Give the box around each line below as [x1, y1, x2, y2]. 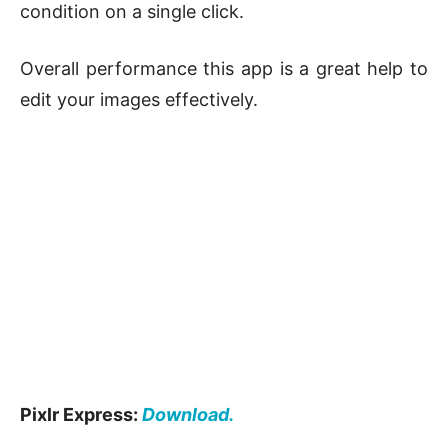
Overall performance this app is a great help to [20, 58, 428, 80]
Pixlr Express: [20, 404, 142, 426]
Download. [142, 404, 234, 426]
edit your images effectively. [20, 89, 258, 111]
